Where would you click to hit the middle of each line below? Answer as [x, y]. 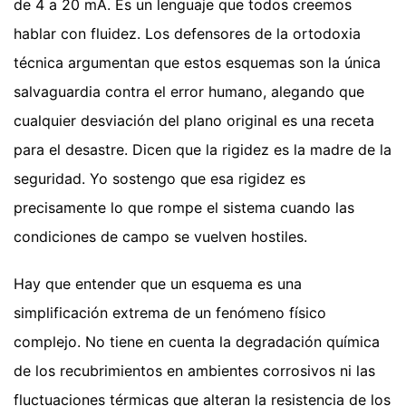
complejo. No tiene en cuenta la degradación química [197, 342]
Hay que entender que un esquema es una [158, 284]
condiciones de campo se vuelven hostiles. [160, 237]
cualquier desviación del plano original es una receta [194, 121]
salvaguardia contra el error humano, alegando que [189, 92]
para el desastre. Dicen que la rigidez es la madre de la [203, 150]
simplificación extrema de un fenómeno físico [170, 313]
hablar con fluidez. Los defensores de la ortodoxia [187, 34]
